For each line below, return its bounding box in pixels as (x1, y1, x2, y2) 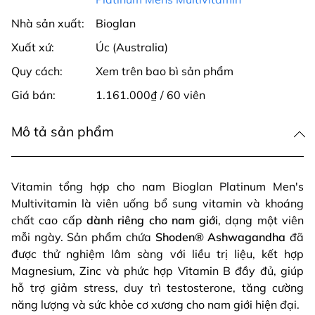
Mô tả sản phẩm (11, 122, 114, 140)
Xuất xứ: (11, 39, 54, 54)
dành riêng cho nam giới (86, 212, 219, 227)
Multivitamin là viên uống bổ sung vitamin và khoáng (11, 195, 304, 210)
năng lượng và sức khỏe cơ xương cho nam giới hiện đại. (11, 297, 300, 311)
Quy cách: (11, 63, 63, 78)
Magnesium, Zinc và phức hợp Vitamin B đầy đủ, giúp (11, 263, 304, 278)
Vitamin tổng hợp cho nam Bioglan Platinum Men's (11, 179, 304, 193)
